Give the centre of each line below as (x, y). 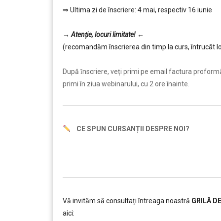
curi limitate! (118, 35)
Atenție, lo (85, 35)
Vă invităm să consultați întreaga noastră (127, 201)
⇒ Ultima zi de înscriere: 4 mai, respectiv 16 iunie (137, 10)
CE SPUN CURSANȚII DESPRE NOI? (130, 129)
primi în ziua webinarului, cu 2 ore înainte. (126, 84)
